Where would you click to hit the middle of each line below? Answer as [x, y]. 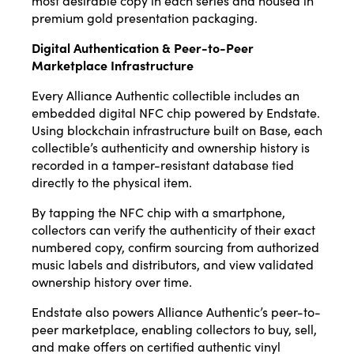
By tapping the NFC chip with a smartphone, [158, 212]
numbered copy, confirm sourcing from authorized [175, 247]
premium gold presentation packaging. [145, 18]
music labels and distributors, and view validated [173, 264]
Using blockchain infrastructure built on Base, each [177, 130]
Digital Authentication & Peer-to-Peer [143, 48]
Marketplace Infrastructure [113, 65]
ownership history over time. [112, 282]
